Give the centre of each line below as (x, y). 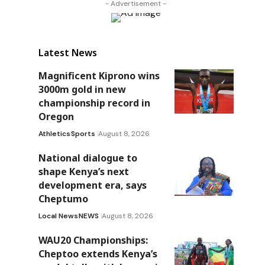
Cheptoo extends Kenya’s (98, 253)
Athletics (54, 133)
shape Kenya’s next (83, 171)
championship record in (94, 103)
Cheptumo (63, 198)
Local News (58, 216)
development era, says (92, 185)
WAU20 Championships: (93, 240)
